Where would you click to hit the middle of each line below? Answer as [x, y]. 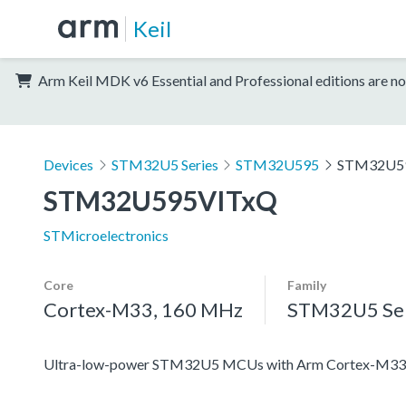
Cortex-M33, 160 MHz [143, 309]
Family [307, 285]
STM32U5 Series [164, 164]
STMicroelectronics [106, 235]
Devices [68, 164]
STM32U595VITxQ [160, 200]
